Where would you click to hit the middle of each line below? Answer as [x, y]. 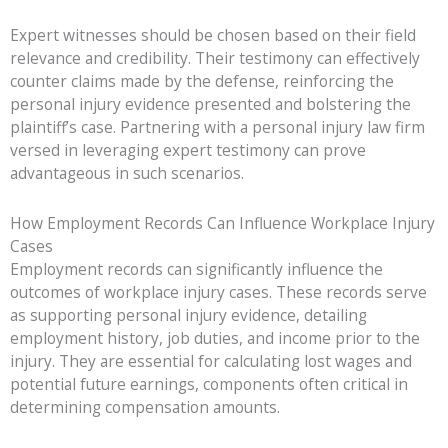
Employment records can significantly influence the [196, 268]
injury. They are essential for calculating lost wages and [211, 360]
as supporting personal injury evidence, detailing [188, 314]
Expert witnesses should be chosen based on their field [213, 34]
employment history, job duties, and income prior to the [215, 337]
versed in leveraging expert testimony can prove [188, 149]
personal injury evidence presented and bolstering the [210, 103]
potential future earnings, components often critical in [209, 383]
